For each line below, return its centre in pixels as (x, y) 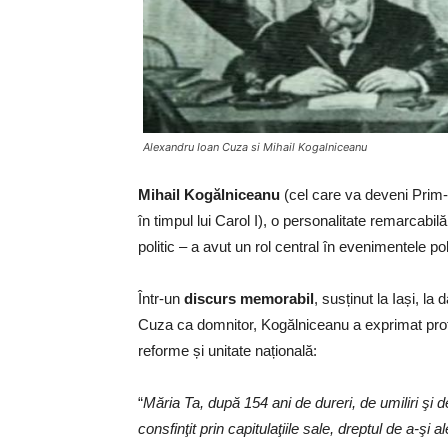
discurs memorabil (249, 298)
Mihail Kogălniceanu (209, 194)
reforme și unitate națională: (227, 350)
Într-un (161, 298)
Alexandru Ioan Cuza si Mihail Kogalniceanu (255, 146)
